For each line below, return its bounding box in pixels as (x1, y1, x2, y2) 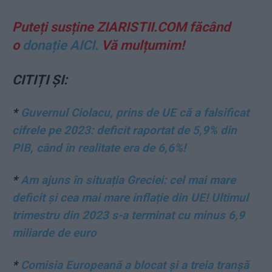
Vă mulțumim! (101, 38, 185, 53)
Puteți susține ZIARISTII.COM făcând (12, 19, 230, 35)
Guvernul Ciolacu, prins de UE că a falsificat (21, 106, 249, 120)
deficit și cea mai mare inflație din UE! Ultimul (12, 191, 248, 205)
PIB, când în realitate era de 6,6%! (12, 141, 186, 155)
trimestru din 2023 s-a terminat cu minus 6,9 (12, 208, 245, 223)
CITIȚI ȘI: (12, 72, 67, 88)
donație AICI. (22, 38, 101, 53)
